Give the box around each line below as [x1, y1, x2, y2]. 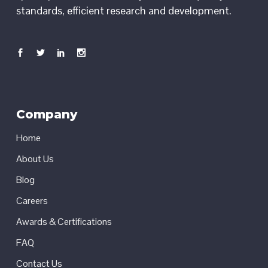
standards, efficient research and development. [16, 4, 232, 17]
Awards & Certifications [16, 215, 112, 228]
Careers [16, 194, 48, 207]
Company [16, 106, 77, 121]
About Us [16, 152, 54, 165]
